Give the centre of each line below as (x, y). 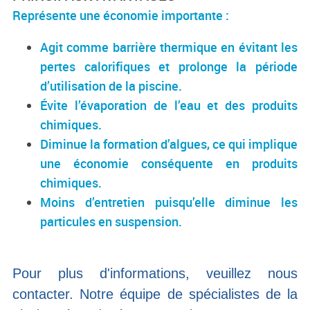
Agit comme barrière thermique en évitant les (169, 47)
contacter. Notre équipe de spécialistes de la (155, 294)
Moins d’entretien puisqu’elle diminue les (169, 202)
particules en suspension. (111, 222)
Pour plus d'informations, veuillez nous (155, 274)
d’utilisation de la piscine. (111, 86)
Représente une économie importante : (120, 16)
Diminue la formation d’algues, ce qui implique (169, 144)
